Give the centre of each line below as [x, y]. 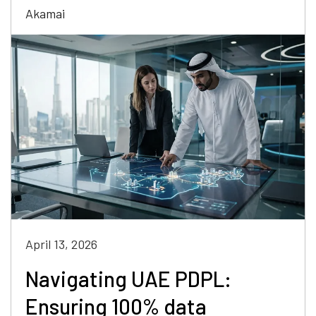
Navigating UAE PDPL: [128, 279]
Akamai [45, 13]
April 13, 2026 [61, 244]
